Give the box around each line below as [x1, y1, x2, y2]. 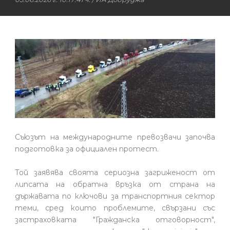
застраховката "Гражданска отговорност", [15, 215, 215, 224]
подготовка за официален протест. [15, 144, 159, 154]
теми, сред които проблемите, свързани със [15, 203, 215, 213]
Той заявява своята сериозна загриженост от [15, 167, 215, 177]
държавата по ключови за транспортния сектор [15, 191, 215, 201]
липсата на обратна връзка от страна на [15, 179, 215, 189]
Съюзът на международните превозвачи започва [15, 132, 215, 142]
